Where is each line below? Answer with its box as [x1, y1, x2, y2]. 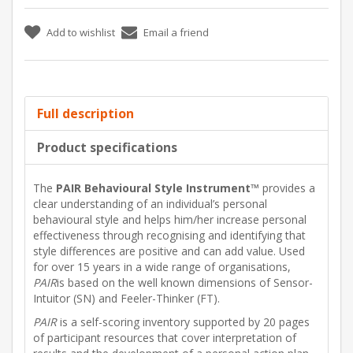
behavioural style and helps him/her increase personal [33, 212, 307, 228]
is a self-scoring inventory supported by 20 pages [57, 314, 310, 330]
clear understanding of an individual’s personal [33, 196, 267, 212]
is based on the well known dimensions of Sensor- [57, 275, 313, 291]
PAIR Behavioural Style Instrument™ [56, 180, 259, 196]
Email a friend [143, 25, 209, 40]
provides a [259, 180, 315, 196]
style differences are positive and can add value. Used [33, 243, 305, 259]
